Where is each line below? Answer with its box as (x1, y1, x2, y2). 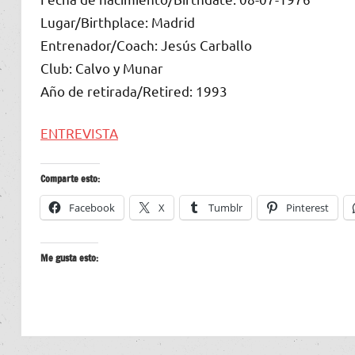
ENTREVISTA (40, 124, 118, 141)
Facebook (69, 200, 115, 215)
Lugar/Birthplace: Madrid (40, 13, 195, 30)
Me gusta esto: (40, 250, 98, 265)
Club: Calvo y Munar (40, 59, 163, 76)
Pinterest (286, 200, 329, 215)
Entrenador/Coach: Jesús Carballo (40, 36, 252, 53)
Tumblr (208, 200, 242, 215)
